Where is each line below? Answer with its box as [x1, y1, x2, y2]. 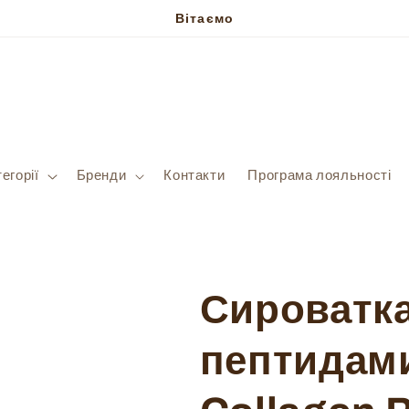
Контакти [163, 169, 225, 184]
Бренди [76, 169, 127, 184]
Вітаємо [175, 10, 234, 26]
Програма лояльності [247, 169, 392, 184]
